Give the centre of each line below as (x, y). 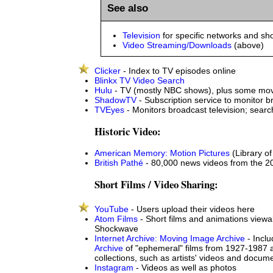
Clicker (108, 71)
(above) (248, 45)
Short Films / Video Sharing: (156, 185)
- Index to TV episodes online (178, 71)
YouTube (112, 209)
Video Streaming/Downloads (177, 45)
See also (128, 8)
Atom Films (116, 219)
